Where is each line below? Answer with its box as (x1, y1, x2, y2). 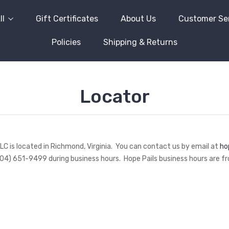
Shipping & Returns (103, 37, 177, 47)
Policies (52, 37, 81, 47)
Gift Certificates (36, 13, 98, 24)
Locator (79, 85, 150, 107)
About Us (121, 13, 156, 24)
